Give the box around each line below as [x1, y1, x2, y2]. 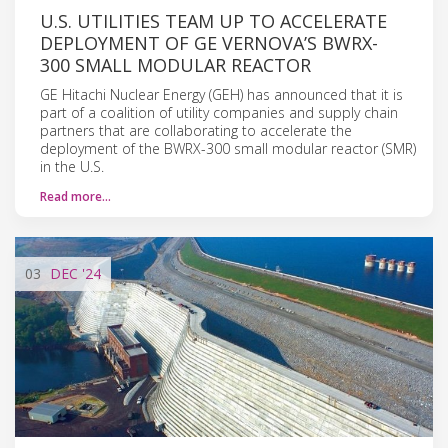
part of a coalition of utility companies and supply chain [40, 102, 398, 122]
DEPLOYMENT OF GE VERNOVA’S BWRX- [40, 30, 378, 55]
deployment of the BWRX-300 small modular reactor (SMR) [40, 138, 416, 158]
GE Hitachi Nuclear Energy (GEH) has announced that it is [40, 84, 403, 104]
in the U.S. [40, 156, 104, 176]
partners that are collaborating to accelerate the [40, 120, 352, 140]
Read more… [40, 187, 111, 205]
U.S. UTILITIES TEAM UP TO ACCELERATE [40, 8, 387, 33]
